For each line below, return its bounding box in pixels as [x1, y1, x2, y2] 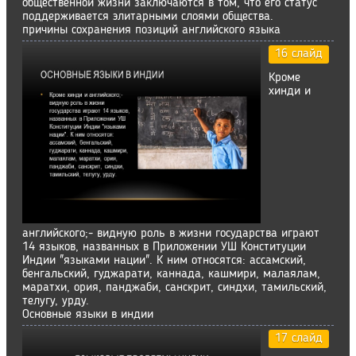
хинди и [269, 85, 311, 98]
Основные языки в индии [22, 308, 153, 321]
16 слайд [275, 48, 323, 60]
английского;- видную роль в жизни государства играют [22, 227, 319, 240]
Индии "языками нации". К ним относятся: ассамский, [22, 254, 306, 267]
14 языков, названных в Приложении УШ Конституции [22, 241, 306, 253]
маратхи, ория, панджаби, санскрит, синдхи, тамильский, [22, 281, 327, 294]
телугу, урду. [22, 295, 89, 308]
